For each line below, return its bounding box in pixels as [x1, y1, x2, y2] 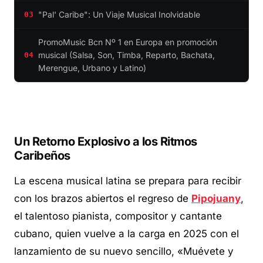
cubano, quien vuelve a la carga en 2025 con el [14, 227, 239, 240]
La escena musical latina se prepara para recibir [14, 174, 241, 187]
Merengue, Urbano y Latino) [38, 62, 146, 73]
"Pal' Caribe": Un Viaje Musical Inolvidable [38, 9, 200, 19]
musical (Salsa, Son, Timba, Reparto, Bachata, [38, 49, 215, 60]
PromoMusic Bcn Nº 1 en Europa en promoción [38, 36, 217, 47]
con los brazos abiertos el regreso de [14, 192, 191, 204]
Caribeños [14, 148, 70, 163]
